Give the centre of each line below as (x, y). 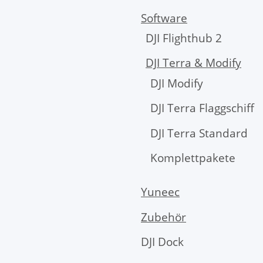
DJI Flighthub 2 (184, 38)
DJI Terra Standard (199, 133)
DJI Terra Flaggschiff (202, 108)
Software (164, 18)
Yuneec (160, 192)
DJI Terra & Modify (193, 63)
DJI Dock (162, 242)
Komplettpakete (193, 158)
